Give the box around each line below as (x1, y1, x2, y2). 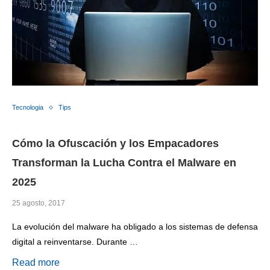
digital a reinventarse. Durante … (12, 237, 138, 247)
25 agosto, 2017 (12, 199, 65, 208)
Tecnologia (12, 104, 43, 111)
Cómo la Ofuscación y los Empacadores (12, 137, 219, 150)
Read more (12, 257, 60, 268)
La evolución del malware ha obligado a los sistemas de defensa (12, 222, 258, 232)
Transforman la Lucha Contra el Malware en (12, 157, 236, 169)
